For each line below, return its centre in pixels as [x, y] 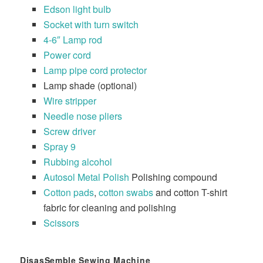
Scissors [62, 223]
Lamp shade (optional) [90, 86]
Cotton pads [69, 193]
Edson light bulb [77, 9]
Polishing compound [173, 177]
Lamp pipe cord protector [95, 70]
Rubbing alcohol [78, 162]
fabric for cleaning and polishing [110, 208]
